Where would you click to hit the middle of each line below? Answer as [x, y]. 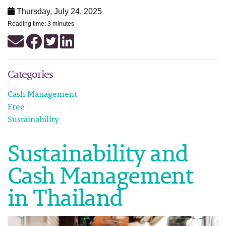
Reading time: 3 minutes [41, 24]
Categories [30, 74]
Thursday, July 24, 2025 [58, 11]
